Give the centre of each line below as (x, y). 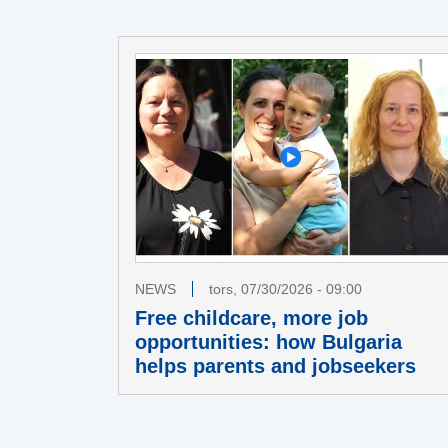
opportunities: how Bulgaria (268, 341)
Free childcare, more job (251, 317)
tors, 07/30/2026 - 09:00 (285, 288)
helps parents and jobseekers (275, 365)
